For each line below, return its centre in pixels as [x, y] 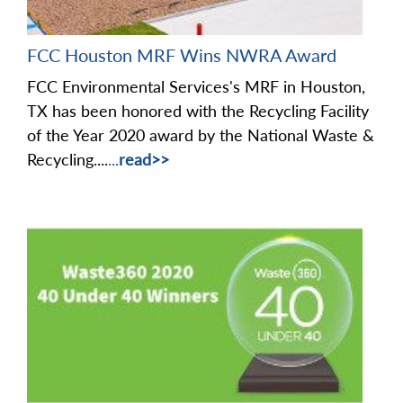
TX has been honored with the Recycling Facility [198, 110]
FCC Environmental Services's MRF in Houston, [196, 86]
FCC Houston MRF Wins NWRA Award [182, 54]
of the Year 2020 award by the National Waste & [201, 134]
